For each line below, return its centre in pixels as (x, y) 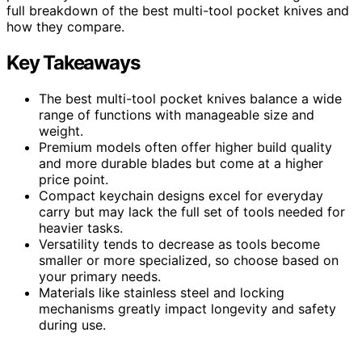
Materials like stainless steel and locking (162, 292)
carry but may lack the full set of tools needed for (192, 211)
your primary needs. (100, 276)
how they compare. (65, 26)
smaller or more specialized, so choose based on (189, 260)
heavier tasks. (81, 227)
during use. (72, 324)
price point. (74, 179)
